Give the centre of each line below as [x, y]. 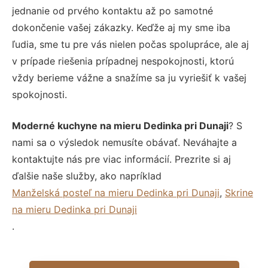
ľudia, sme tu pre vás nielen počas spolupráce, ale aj [130, 44]
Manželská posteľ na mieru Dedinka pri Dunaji [116, 192]
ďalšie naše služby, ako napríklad [87, 176]
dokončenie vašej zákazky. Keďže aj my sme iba [121, 27]
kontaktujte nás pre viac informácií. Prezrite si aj [121, 159]
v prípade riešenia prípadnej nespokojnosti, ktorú [123, 61]
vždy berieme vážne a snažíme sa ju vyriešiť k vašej [129, 77]
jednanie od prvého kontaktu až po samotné [112, 10]
